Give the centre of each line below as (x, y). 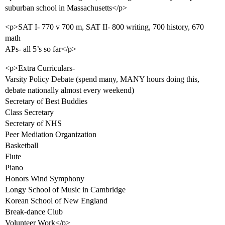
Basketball (22, 146)
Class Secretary (29, 113)
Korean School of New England (56, 201)
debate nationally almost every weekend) (70, 90)
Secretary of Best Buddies (46, 101)
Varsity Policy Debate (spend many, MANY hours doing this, (102, 79)
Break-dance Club (34, 212)
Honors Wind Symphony (45, 179)
